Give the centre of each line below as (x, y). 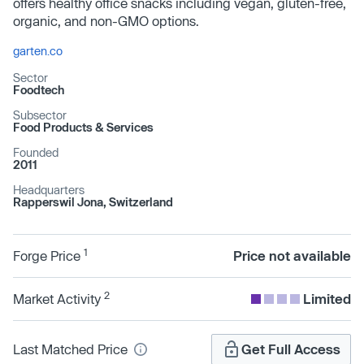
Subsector (40, 115)
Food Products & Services (83, 127)
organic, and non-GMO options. (106, 21)
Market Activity (58, 299)
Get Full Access (291, 349)
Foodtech (39, 90)
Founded (36, 152)
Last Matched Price (72, 349)
